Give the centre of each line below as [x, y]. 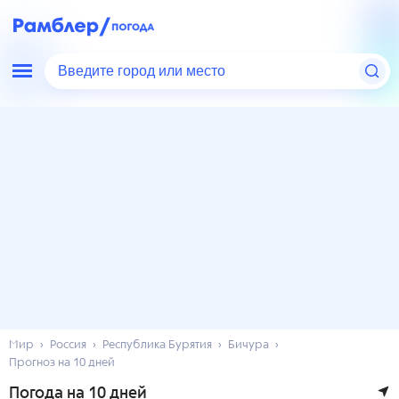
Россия [68, 345]
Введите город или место [145, 71]
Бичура [248, 345]
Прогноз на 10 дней [62, 363]
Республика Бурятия [157, 345]
